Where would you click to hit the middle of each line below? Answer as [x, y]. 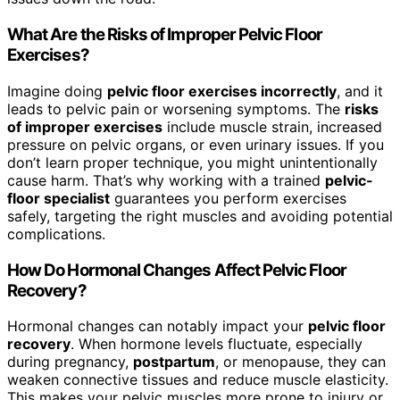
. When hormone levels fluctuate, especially [217, 344]
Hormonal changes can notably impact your [158, 326]
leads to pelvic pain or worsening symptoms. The [176, 108]
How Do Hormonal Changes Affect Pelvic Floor [177, 270]
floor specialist [58, 198]
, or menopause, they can [300, 362]
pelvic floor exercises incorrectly [222, 91]
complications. [56, 233]
